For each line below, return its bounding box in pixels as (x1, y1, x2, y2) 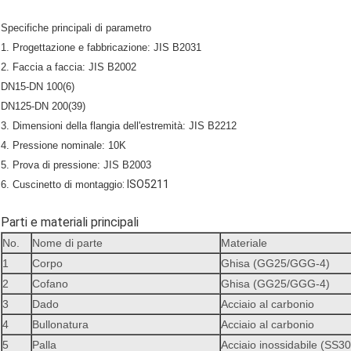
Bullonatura (32, 318, 89, 331)
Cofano (32, 277, 68, 291)
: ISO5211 (122, 178, 169, 191)
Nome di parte (32, 237, 103, 250)
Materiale (221, 237, 267, 250)
